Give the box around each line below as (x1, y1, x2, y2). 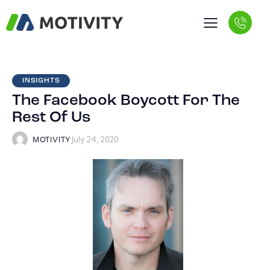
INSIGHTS (22, 77, 60, 85)
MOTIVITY (32, 136, 72, 145)
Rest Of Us (12, 110, 90, 127)
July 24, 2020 (71, 134, 119, 145)
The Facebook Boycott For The (12, 93, 240, 110)
